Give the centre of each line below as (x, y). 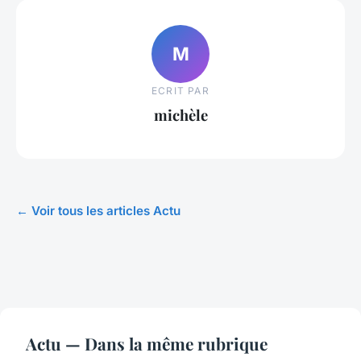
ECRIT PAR (180, 91)
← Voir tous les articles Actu (98, 210)
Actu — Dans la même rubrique (147, 343)
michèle (180, 115)
